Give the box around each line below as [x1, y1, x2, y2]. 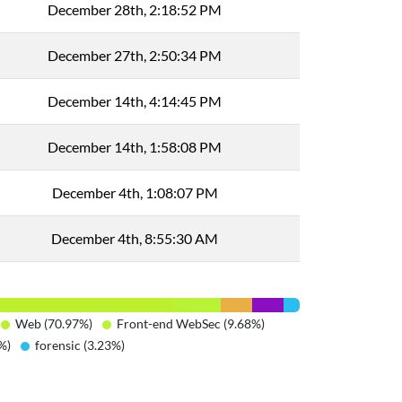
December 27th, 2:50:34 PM [48, 47, 222, 64]
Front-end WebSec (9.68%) [117, 316, 265, 331]
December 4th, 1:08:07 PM [51, 184, 218, 201]
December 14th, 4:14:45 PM [48, 92, 222, 109]
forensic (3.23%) [35, 337, 125, 353]
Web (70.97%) [15, 316, 92, 331]
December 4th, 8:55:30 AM [51, 230, 218, 247]
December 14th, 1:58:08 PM [48, 138, 222, 155]
